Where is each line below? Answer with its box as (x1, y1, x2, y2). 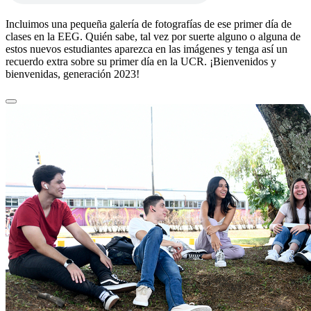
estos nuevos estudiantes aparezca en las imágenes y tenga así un (6, 43, 287, 56)
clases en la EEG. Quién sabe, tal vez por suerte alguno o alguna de (6, 31, 301, 43)
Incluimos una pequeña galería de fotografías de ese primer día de (6, 18, 292, 31)
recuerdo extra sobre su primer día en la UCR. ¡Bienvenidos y (6, 56, 276, 68)
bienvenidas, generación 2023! (6, 68, 140, 81)
